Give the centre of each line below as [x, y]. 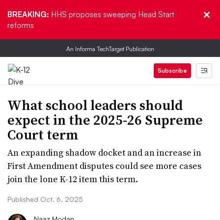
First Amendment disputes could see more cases [104, 166]
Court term [43, 135]
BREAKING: [29, 14]
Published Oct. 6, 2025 [45, 199]
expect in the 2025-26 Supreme [105, 120]
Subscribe [172, 70]
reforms [21, 25]
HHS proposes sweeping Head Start [113, 14]
